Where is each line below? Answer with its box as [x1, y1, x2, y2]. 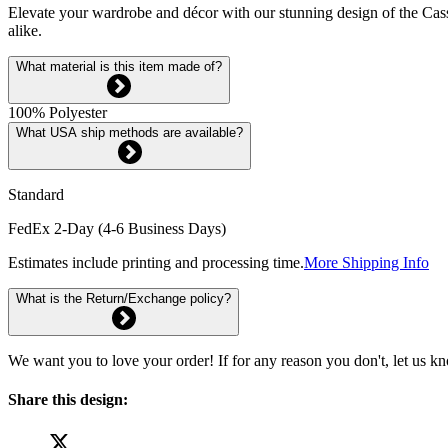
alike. [8, 21, 42, 39]
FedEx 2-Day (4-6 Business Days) [8, 219, 226, 237]
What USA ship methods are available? [16, 124, 243, 140]
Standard [8, 185, 64, 203]
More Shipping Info [304, 253, 429, 271]
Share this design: [8, 391, 128, 409]
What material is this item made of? [16, 58, 222, 74]
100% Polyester [8, 103, 107, 121]
